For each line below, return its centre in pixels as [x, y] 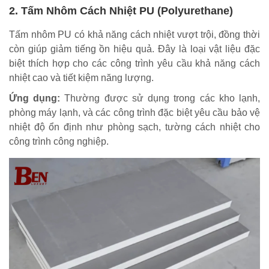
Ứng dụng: [35, 98]
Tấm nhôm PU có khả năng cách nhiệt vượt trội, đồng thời [134, 34]
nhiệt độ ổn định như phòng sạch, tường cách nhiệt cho [134, 127]
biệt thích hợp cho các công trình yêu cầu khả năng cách [134, 63]
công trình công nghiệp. [59, 141]
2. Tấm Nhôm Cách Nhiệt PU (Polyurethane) [121, 11]
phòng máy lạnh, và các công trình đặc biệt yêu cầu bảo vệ [134, 112]
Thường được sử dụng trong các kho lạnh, [160, 98]
